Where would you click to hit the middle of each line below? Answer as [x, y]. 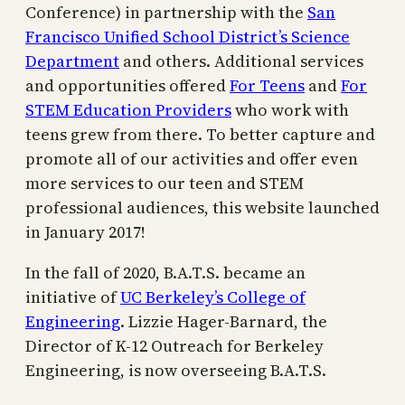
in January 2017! [85, 231]
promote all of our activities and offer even [192, 158]
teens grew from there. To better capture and [200, 134]
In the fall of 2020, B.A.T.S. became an [165, 272]
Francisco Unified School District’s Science [188, 36]
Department [72, 61]
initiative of [73, 297]
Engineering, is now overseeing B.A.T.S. [176, 370]
